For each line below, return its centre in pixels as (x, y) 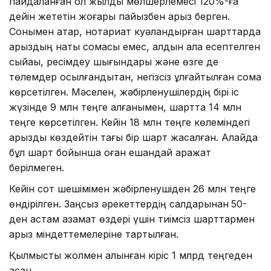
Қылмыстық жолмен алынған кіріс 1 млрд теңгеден (131, 256)
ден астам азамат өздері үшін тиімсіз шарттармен (132, 219)
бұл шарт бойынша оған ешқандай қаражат (110, 153)
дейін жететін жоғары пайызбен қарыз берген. (119, 17)
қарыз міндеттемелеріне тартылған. (94, 234)
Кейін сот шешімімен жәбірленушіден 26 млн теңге (132, 189)
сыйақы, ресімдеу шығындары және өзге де (114, 62)
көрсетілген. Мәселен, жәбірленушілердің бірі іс (124, 92)
